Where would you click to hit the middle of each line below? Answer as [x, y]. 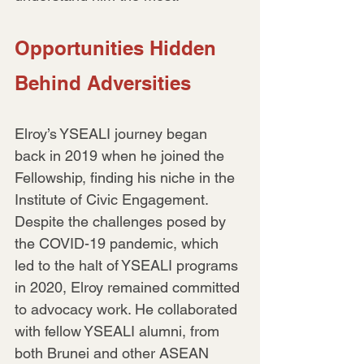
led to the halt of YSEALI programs [128, 265]
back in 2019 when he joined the [121, 155]
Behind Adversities [103, 82]
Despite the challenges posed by [122, 221]
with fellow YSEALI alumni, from [119, 331]
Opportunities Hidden [118, 48]
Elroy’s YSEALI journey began [113, 133]
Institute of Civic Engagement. [113, 199]
